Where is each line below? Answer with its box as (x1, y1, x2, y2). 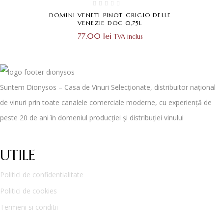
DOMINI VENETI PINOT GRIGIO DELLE (49, 11, 171, 19)
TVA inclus (113, 33, 143, 41)
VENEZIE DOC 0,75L (78, 19, 142, 27)
